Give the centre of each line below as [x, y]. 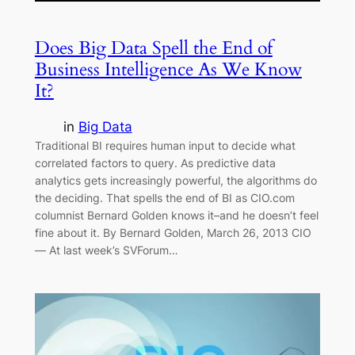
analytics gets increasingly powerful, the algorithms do [176, 180]
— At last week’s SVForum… [106, 250]
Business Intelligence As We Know [168, 69]
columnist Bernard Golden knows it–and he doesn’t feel [176, 215]
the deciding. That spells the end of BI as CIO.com [164, 197]
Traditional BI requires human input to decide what [165, 145]
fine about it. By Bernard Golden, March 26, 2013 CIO [173, 232]
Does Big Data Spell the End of [153, 48]
